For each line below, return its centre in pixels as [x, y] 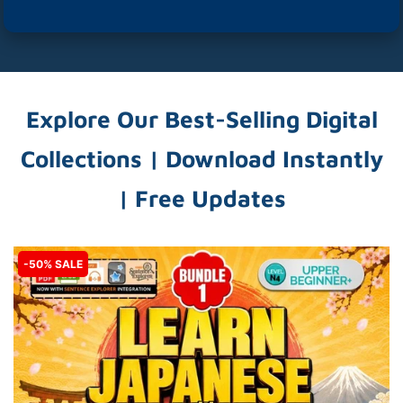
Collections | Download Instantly [201, 158]
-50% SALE [53, 264]
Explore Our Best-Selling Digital [201, 119]
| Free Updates [201, 198]
